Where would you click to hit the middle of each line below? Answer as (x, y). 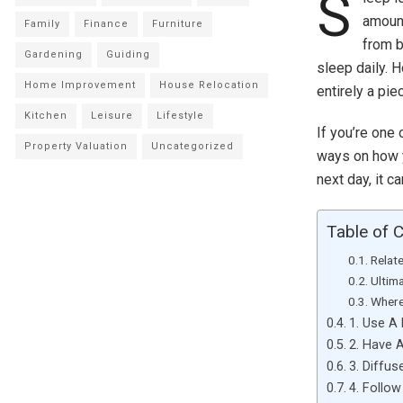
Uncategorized (193, 146)
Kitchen (46, 116)
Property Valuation (76, 146)
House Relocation (209, 85)
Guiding (128, 54)
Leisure (112, 116)
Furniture (178, 24)
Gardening (54, 54)
